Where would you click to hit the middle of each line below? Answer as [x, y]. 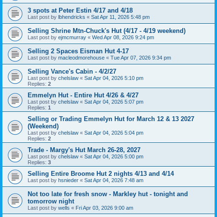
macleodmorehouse [81, 58]
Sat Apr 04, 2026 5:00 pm [114, 156]
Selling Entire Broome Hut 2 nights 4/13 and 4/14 [101, 174]
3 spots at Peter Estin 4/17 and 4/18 [80, 10]
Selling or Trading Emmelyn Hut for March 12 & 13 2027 [111, 119]
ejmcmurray [72, 37]
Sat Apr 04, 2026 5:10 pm [114, 78]
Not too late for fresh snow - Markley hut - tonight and [108, 194]
